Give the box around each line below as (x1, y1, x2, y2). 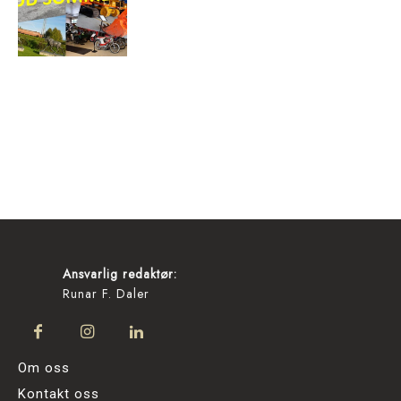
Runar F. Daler (63, 284, 149, 303)
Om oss (18, 359, 70, 376)
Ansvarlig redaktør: (63, 264, 177, 283)
